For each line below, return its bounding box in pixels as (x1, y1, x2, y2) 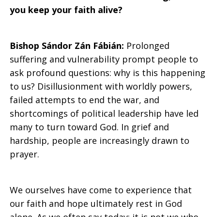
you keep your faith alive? (10, 4, 123, 15)
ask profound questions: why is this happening (10, 67, 205, 78)
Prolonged (126, 40, 170, 51)
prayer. (10, 148, 42, 160)
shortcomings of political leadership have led (10, 108, 199, 119)
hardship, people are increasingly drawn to (10, 135, 189, 146)
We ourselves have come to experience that (10, 184, 192, 196)
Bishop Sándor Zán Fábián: (10, 40, 126, 51)
